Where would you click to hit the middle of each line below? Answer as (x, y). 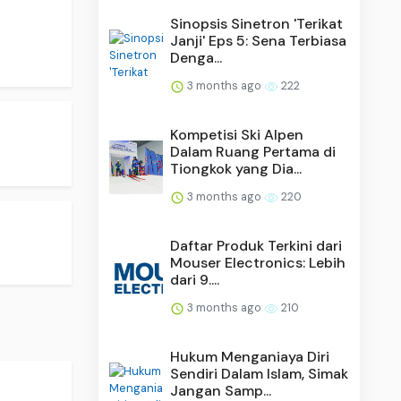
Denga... (196, 57)
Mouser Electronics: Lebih (258, 262)
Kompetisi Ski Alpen (237, 134)
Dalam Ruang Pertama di (253, 151)
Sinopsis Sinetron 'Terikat (257, 23)
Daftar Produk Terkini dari (256, 245)
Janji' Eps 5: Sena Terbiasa (259, 40)
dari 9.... (195, 279)
